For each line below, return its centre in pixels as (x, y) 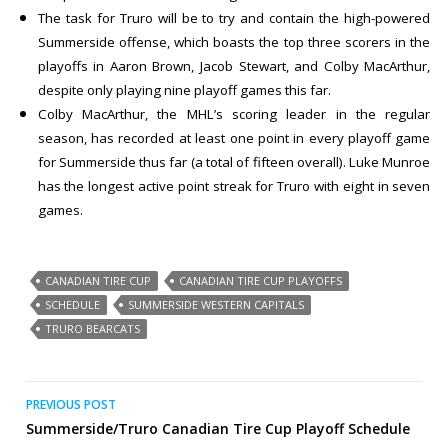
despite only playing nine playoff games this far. (184, 90)
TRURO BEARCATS (92, 329)
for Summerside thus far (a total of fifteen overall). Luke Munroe (234, 162)
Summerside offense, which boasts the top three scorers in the (234, 42)
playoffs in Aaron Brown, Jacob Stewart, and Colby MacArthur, (234, 66)
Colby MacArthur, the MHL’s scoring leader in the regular (234, 114)
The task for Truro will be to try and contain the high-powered (234, 18)
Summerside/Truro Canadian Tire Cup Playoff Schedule (218, 429)
